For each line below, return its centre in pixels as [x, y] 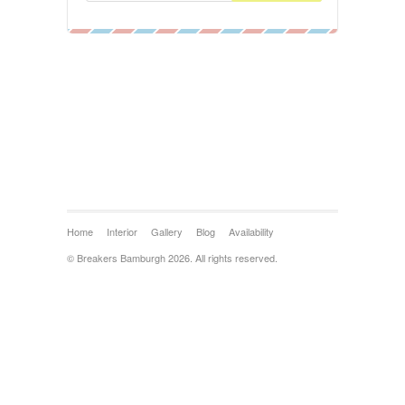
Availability [251, 231]
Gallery [167, 231]
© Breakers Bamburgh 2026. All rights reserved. [172, 258]
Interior [122, 231]
